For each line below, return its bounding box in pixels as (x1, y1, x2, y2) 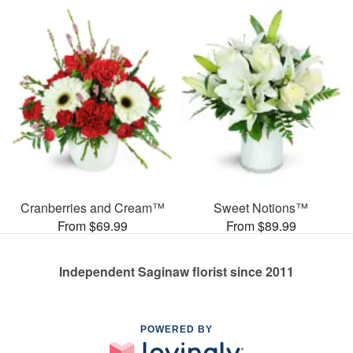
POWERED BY (140, 323, 213, 335)
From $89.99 (225, 216, 296, 235)
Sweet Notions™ (214, 198, 308, 217)
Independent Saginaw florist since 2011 (59, 262, 294, 281)
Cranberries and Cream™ (20, 198, 165, 217)
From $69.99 (57, 216, 128, 235)
